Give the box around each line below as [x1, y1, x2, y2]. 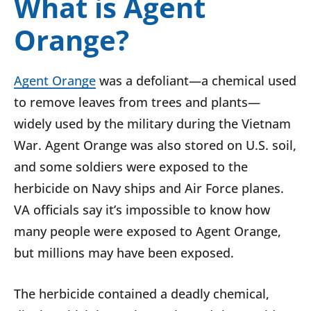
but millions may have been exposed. [14, 244, 234, 261]
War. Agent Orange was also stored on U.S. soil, [14, 136, 296, 153]
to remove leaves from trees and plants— [14, 93, 260, 110]
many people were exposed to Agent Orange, [14, 222, 281, 239]
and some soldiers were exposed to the [14, 158, 248, 175]
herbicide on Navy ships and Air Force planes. [14, 179, 284, 196]
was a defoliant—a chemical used [96, 72, 296, 89]
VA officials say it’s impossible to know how [14, 201, 270, 218]
